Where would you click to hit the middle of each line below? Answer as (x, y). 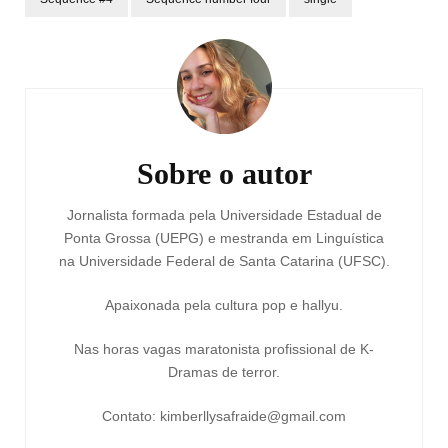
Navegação (86, 35)
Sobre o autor (224, 173)
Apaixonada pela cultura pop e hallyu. (224, 304)
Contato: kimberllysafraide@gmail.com (224, 415)
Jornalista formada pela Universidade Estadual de (224, 214)
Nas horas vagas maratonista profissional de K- (224, 348)
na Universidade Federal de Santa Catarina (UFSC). (224, 260)
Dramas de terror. (224, 371)
